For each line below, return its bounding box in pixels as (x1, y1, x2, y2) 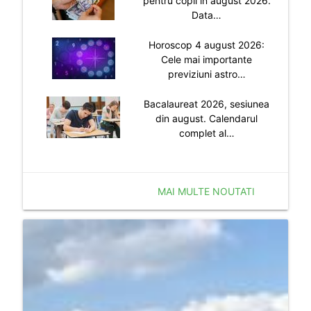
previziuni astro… (167, 67, 246, 80)
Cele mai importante (161, 53, 253, 65)
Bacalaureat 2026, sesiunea (144, 97, 270, 110)
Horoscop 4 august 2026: (149, 38, 265, 51)
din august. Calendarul (155, 112, 258, 124)
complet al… (178, 126, 235, 139)
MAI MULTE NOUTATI (158, 185, 255, 197)
